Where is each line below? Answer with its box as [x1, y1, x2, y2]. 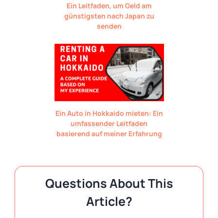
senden [96, 21, 122, 31]
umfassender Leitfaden [71, 118, 147, 128]
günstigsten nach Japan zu [64, 11, 154, 20]
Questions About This [45, 174, 173, 192]
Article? [86, 192, 132, 210]
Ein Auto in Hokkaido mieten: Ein [55, 108, 163, 118]
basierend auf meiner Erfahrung [56, 128, 162, 138]
